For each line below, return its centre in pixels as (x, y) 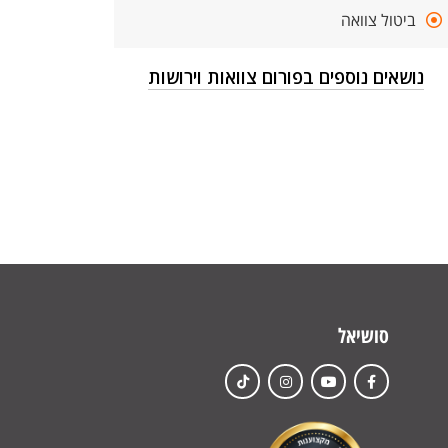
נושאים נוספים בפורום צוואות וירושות (286, 77)
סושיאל (363, 335)
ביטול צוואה (378, 20)
